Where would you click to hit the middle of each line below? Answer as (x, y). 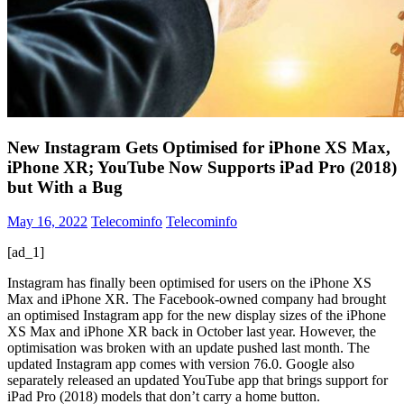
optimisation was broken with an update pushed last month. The (188, 348)
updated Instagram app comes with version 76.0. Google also (181, 364)
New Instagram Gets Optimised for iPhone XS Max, (199, 147)
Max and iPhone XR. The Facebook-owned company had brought (197, 299)
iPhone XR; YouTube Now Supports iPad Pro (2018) (202, 167)
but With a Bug (65, 187)
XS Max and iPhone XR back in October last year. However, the (192, 332)
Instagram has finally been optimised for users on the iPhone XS (189, 283)
